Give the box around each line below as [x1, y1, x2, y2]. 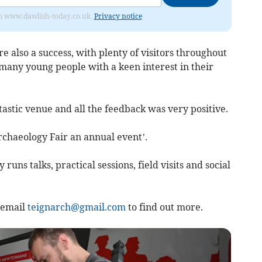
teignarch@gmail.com [27, 201, 126, 213]
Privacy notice [94, 11, 142, 20]
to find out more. [125, 201, 203, 213]
